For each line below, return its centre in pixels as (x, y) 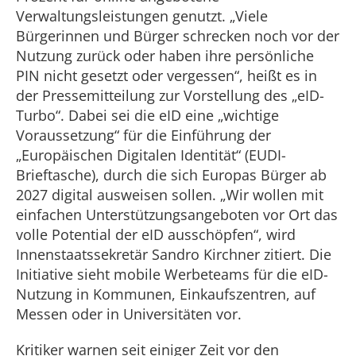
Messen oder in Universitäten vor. (129, 314)
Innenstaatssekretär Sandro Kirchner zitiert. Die (174, 254)
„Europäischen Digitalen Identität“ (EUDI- (151, 155)
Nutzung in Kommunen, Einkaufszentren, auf (166, 294)
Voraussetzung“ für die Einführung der (143, 135)
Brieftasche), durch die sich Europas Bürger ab (171, 175)
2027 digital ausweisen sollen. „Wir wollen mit (170, 195)
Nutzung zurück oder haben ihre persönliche (165, 56)
